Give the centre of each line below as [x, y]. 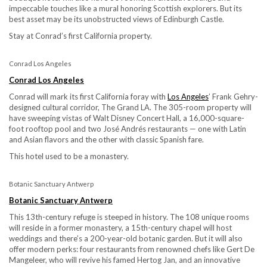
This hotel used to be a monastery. [69, 156]
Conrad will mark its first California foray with [88, 96]
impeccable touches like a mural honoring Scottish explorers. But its [125, 8]
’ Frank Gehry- [233, 96]
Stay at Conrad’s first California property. [80, 35]
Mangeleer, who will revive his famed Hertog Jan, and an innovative [125, 260]
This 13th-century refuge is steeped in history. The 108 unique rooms [129, 217]
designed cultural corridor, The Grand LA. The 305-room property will [130, 107]
